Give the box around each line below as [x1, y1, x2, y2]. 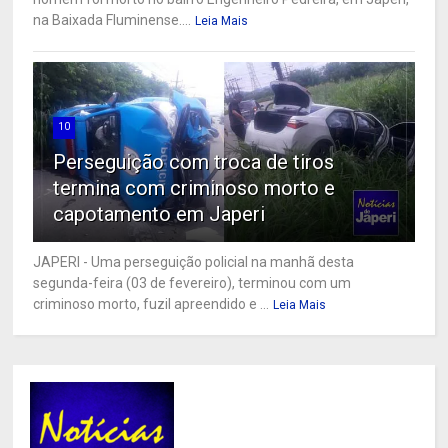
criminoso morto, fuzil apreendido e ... [33, 296, 270, 313]
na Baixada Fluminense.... [33, 12, 192, 29]
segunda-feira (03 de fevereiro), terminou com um [33, 275, 352, 292]
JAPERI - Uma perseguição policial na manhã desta [33, 254, 355, 271]
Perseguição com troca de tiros [53, 150, 335, 175]
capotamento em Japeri [53, 202, 266, 227]
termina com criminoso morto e [53, 176, 336, 201]
